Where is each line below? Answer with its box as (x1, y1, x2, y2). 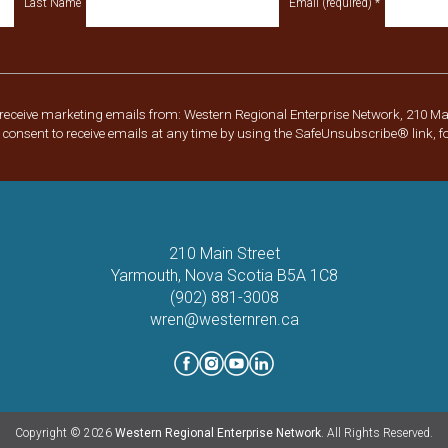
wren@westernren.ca (149, 310, 299, 329)
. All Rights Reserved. (321, 426, 433, 440)
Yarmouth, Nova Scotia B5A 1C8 (110, 266, 338, 285)
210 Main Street (168, 244, 280, 263)
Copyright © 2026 (15, 426, 115, 440)
